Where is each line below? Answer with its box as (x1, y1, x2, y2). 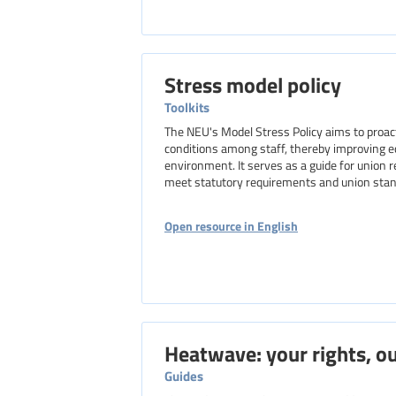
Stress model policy (164, 69, 341, 99)
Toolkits (164, 97, 209, 117)
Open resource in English (164, 217, 298, 234)
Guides (164, 366, 203, 385)
